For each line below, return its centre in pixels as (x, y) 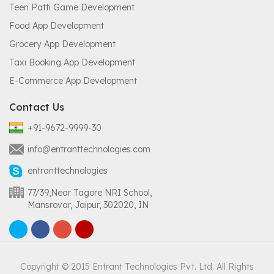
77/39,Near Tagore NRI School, (90, 193)
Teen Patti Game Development (72, 8)
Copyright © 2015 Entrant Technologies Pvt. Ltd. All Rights (137, 267)
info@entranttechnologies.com (89, 150)
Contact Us (37, 107)
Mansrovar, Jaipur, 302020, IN (88, 205)
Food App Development (57, 26)
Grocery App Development (62, 44)
